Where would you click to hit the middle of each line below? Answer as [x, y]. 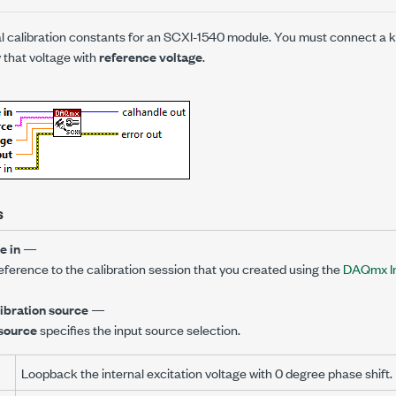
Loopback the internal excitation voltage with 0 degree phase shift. [207, 373]
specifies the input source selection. [139, 329]
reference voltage [151, 56]
